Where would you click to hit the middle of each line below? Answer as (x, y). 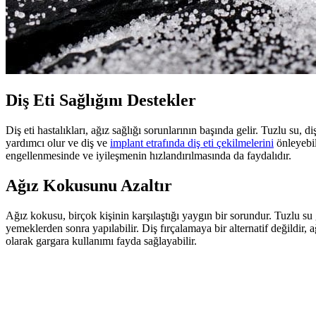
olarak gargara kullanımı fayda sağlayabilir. (101, 241)
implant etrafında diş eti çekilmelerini (192, 142)
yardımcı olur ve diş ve (58, 142)
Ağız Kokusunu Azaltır (89, 185)
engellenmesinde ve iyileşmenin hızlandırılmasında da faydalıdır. (148, 155)
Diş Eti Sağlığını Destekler (101, 100)
